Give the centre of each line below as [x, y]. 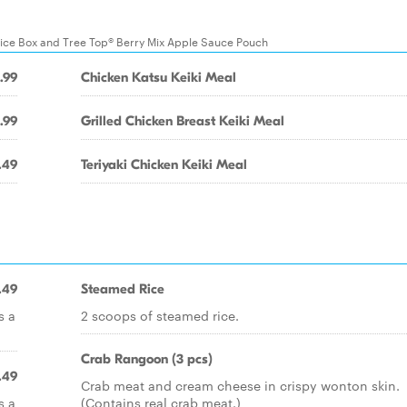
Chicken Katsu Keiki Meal [159, 77]
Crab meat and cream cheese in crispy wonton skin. [240, 385]
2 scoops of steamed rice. [160, 315]
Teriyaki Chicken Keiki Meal [164, 164]
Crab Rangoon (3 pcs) [147, 359]
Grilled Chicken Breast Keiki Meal [183, 121]
